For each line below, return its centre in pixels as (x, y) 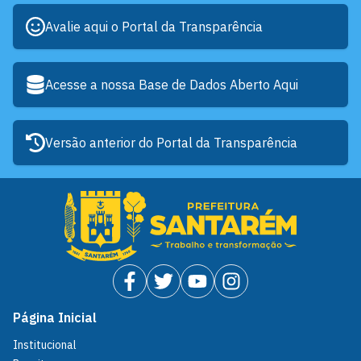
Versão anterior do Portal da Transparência (171, 143)
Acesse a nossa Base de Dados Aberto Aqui (172, 85)
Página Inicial (55, 318)
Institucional (45, 345)
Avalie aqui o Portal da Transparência (154, 27)
